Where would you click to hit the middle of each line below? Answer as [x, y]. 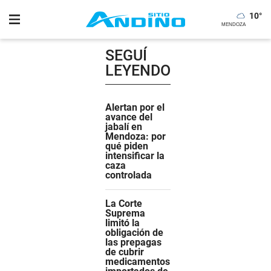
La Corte [124, 204]
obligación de [134, 233]
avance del [129, 117]
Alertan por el [135, 107]
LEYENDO [138, 70]
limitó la [122, 223]
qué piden [127, 146]
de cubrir [125, 252]
